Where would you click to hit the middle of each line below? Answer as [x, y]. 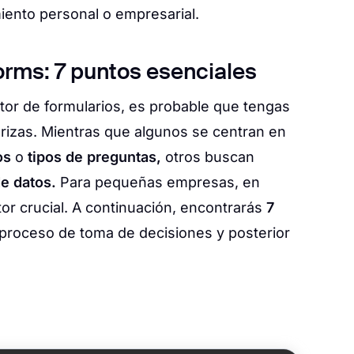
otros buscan [208, 157]
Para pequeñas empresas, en [158, 183]
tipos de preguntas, [94, 157]
